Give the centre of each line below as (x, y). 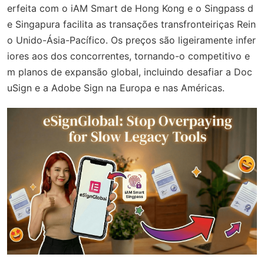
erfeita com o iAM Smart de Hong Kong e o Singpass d (130, 8)
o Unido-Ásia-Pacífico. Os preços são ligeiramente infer (131, 40)
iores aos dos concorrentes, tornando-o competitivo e (128, 56)
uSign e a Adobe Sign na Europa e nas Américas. (116, 88)
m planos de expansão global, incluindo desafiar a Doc (130, 72)
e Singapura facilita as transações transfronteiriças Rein (131, 24)
